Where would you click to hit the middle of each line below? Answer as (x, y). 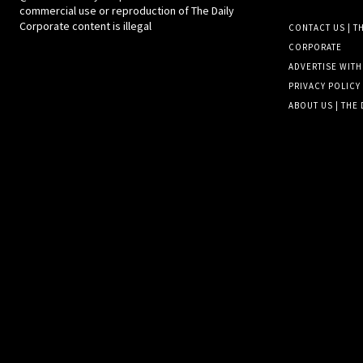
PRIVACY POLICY (324, 85)
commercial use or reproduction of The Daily (127, 10)
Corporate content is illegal (85, 26)
